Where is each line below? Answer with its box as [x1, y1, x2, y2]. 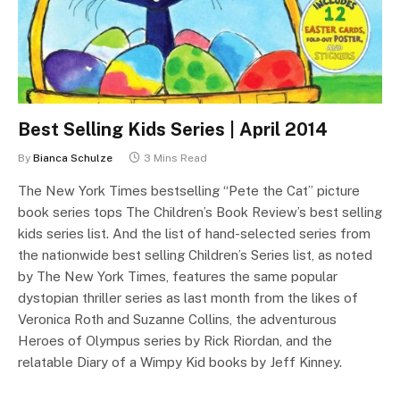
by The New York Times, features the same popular [18, 269, 337, 284]
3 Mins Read [144, 152, 207, 164]
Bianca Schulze [33, 152, 112, 164]
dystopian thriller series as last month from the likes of [18, 290, 358, 305]
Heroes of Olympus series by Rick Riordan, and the [18, 333, 332, 348]
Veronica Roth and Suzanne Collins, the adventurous [18, 312, 337, 327]
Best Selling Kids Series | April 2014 [18, 119, 328, 140]
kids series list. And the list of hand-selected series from [18, 226, 371, 241]
